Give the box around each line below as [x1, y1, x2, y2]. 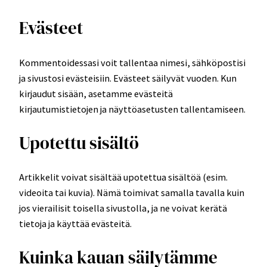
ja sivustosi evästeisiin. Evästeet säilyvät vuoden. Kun [19, 72, 237, 84]
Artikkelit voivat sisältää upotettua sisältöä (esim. [19, 171, 228, 184]
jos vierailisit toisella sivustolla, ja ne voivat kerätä [19, 202, 227, 215]
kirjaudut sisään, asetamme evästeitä [19, 87, 173, 100]
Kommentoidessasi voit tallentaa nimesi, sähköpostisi [19, 56, 246, 69]
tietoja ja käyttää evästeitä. [19, 218, 132, 230]
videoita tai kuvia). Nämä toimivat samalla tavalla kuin [19, 187, 244, 199]
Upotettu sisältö [19, 131, 139, 155]
